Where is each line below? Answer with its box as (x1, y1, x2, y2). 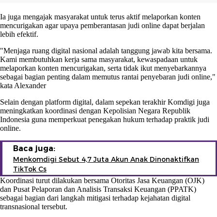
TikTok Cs (13, 164, 46, 173)
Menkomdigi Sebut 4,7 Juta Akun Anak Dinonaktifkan (13, 155, 199, 164)
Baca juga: (13, 143, 55, 153)
